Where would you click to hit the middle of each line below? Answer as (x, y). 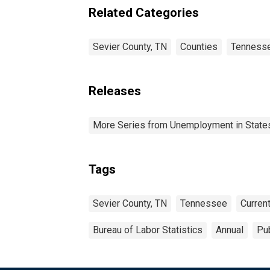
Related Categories (144, 12)
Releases (115, 91)
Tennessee (204, 203)
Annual (230, 230)
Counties (199, 46)
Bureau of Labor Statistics (148, 230)
